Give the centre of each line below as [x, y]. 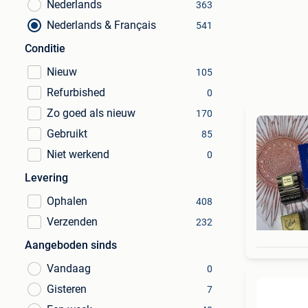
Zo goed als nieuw [91, 113]
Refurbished [76, 92]
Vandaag [69, 268]
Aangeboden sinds [71, 245]
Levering [46, 178]
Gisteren [67, 289]
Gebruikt [67, 134]
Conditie [45, 48]
